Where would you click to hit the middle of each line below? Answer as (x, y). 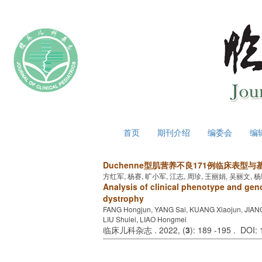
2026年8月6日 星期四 (45, 129)
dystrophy (123, 198)
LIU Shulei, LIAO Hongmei (145, 219)
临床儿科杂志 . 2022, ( (144, 230)
